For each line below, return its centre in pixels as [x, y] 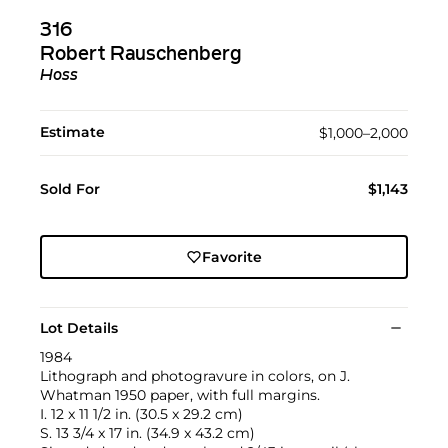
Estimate [72, 131]
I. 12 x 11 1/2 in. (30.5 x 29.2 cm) [141, 413]
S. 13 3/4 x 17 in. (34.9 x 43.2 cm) [147, 432]
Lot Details [79, 327]
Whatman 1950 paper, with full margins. [180, 394]
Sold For [70, 188]
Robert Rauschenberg [141, 54]
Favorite [231, 256]
